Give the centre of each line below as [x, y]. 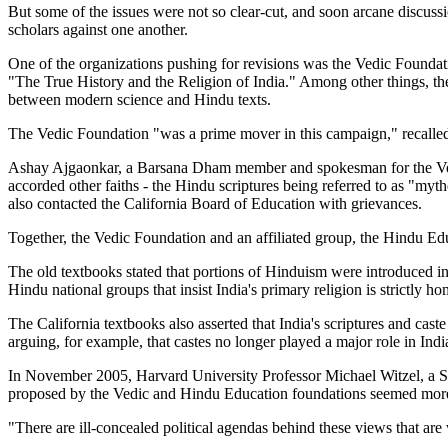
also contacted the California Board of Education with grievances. [215, 204]
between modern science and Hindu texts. [139, 100]
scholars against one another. [98, 30]
